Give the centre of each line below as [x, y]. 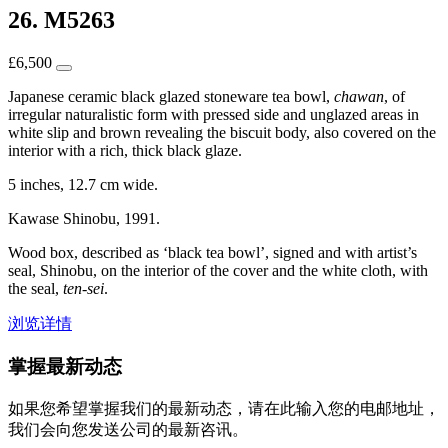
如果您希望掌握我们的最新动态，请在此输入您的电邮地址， [224, 408]
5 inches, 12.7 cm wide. [83, 185]
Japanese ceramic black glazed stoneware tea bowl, [171, 97]
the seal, [35, 289]
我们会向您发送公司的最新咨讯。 [128, 429]
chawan [359, 97]
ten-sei [83, 289]
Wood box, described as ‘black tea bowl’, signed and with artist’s [212, 253]
